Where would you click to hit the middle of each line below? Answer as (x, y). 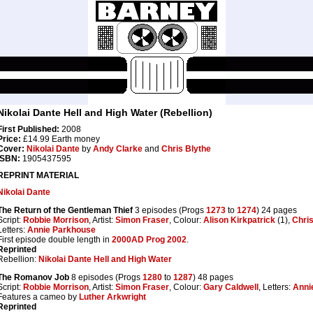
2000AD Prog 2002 (149, 240)
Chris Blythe (186, 149)
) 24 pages (277, 211)
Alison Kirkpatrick (239, 220)
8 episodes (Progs (106, 278)
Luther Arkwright (112, 297)
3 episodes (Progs (169, 211)
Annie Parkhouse (61, 230)
